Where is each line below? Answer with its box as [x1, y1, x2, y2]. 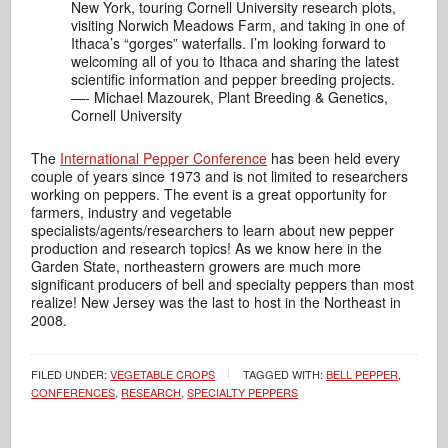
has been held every [267, 147, 401, 168]
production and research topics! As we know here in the [31, 237, 383, 258]
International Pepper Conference [60, 147, 268, 168]
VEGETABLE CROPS [110, 365, 216, 382]
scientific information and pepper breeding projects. [71, 68, 396, 89]
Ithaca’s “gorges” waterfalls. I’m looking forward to [71, 32, 387, 53]
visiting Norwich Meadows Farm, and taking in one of [71, 14, 406, 35]
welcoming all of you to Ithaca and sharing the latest [71, 50, 400, 71]
